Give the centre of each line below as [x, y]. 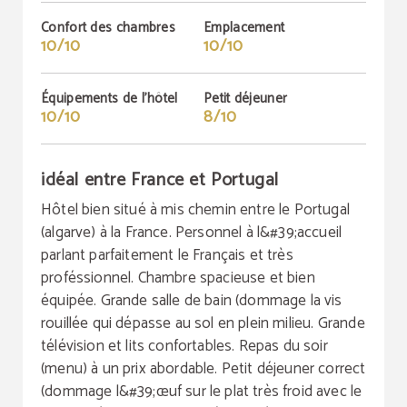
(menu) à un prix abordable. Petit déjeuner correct [203, 369]
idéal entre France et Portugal [160, 180]
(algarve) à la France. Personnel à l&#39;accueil [192, 233]
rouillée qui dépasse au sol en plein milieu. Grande [203, 323]
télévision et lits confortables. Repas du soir [184, 346]
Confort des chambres [108, 28]
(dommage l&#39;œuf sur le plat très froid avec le [202, 392]
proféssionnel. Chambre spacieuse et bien [178, 278]
